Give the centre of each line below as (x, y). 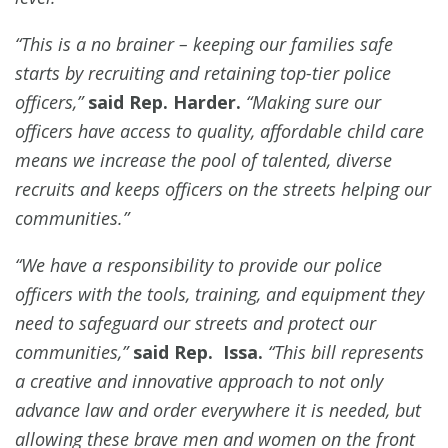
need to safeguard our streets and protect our (195, 322)
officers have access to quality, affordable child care (219, 130)
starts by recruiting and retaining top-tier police (203, 72)
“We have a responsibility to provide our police (198, 264)
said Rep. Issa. (200, 351)
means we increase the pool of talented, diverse (203, 159)
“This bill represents (346, 351)
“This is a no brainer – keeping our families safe (204, 43)
